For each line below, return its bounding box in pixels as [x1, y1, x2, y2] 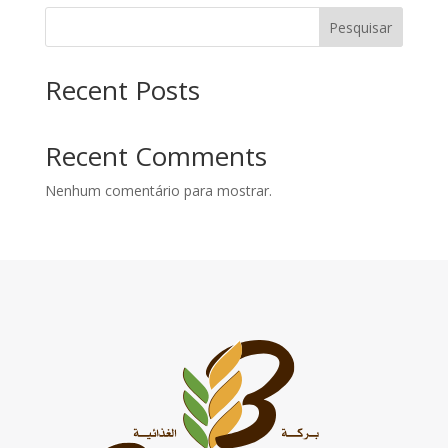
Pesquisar [329, 17, 393, 37]
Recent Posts [44, 72, 200, 109]
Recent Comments [44, 138, 267, 175]
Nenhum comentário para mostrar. [44, 181, 272, 201]
